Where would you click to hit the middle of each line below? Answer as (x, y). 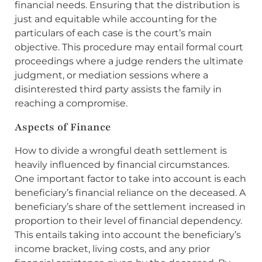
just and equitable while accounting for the (116, 19)
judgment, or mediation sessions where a (111, 75)
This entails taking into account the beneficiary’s (128, 235)
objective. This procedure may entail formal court (129, 47)
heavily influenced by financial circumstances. (122, 164)
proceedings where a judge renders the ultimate (129, 61)
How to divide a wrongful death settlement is (121, 150)
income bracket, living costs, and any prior (112, 249)
